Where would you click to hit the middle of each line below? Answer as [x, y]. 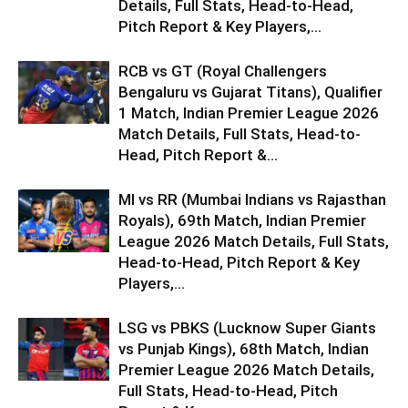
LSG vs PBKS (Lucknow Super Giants [247, 328]
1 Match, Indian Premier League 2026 [249, 113]
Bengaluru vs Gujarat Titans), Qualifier [250, 92]
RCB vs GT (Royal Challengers [223, 71]
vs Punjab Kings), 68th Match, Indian [244, 349]
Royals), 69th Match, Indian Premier [242, 220]
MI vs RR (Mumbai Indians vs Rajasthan [252, 199]
